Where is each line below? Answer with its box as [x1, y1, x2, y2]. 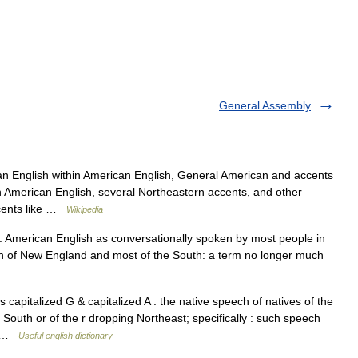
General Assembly [219, 99, 311, 112]
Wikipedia [66, 205, 103, 214]
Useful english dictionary [18, 331, 113, 340]
